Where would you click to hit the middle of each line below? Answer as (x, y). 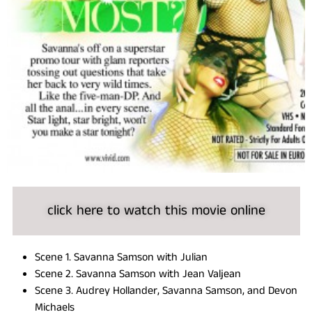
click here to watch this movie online (156, 211)
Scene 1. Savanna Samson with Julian (121, 258)
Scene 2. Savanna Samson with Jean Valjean (138, 274)
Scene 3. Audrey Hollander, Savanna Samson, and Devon (166, 291)
